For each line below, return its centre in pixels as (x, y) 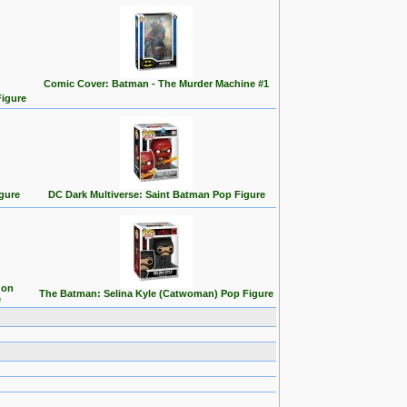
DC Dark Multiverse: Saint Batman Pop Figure (156, 194)
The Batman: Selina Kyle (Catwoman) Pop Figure (156, 293)
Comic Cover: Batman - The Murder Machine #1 (156, 84)
